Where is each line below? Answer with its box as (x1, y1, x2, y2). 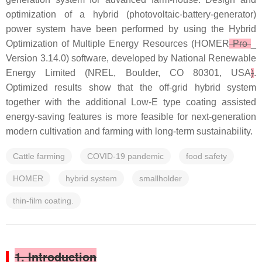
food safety (186, 151, 227, 161)
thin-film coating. (13, 196, 74, 205)
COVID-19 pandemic (87, 151, 164, 161)
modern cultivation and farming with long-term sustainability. (6, 126, 255, 136)
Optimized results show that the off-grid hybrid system (6, 82, 256, 92)
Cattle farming (13, 151, 65, 161)
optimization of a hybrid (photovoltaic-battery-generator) (6, 9, 256, 19)
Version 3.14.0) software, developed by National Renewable (6, 53, 256, 63)
